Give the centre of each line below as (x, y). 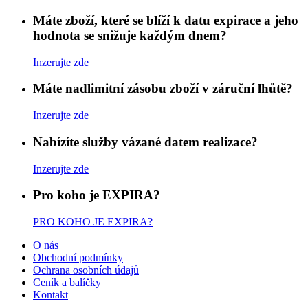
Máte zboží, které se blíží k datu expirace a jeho (166, 20)
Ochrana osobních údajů (86, 270)
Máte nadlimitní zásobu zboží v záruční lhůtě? (163, 89)
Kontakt (51, 295)
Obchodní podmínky (78, 257)
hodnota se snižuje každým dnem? (130, 35)
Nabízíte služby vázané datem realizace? (145, 142)
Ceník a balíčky (67, 282)
